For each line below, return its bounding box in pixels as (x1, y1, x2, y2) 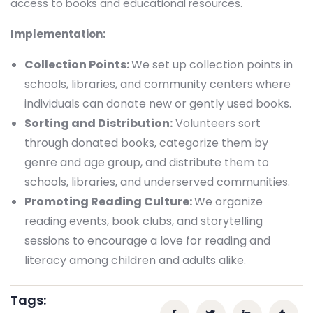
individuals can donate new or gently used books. (24, 95, 291, 112)
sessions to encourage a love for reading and (24, 232, 270, 249)
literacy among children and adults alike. (24, 252, 246, 268)
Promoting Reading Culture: (24, 193, 194, 210)
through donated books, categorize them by (24, 134, 268, 151)
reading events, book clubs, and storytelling (24, 212, 263, 229)
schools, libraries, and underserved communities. (24, 173, 290, 190)
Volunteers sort (173, 115, 261, 131)
